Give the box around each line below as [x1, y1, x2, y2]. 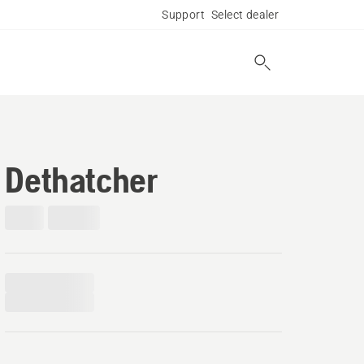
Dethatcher [5, 159, 158, 200]
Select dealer [211, 8, 279, 21]
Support [162, 8, 205, 21]
